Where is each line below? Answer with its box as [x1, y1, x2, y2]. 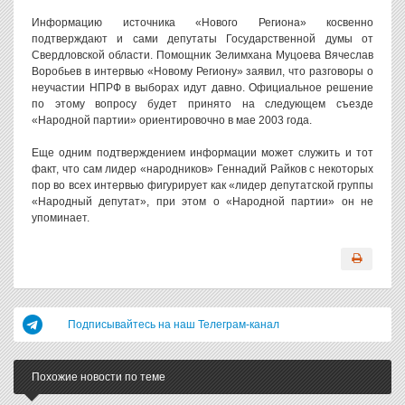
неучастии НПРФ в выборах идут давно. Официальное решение [32, 81, 373, 94]
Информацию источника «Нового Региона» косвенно [32, 16, 373, 29]
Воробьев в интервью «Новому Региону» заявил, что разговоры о [32, 65, 373, 78]
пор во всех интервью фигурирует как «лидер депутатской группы [32, 179, 373, 192]
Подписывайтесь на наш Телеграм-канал [68, 318, 279, 331]
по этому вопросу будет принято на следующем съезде [32, 98, 373, 110]
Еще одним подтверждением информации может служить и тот [32, 146, 373, 159]
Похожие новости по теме [32, 371, 165, 383]
